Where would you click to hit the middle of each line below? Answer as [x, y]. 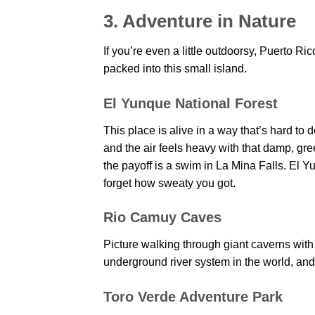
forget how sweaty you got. [169, 183]
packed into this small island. [175, 68]
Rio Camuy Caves [162, 218]
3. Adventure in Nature [200, 21]
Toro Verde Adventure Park [193, 297]
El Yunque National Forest [191, 103]
